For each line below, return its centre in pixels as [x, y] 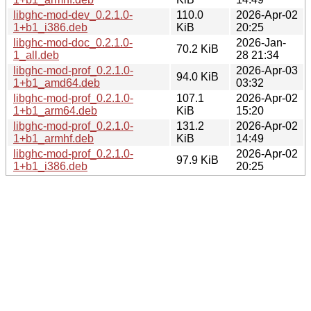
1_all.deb [36, 55]
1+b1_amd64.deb [57, 83]
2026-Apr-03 [267, 70]
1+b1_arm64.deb [55, 110]
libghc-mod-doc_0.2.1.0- [73, 42]
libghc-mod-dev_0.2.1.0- [73, 15]
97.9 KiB [197, 160]
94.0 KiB [197, 76]
